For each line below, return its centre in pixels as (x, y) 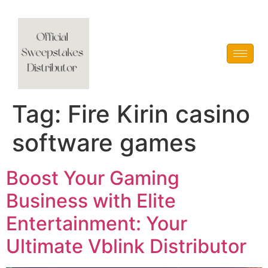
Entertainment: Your (97, 223)
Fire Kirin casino (159, 114)
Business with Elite (91, 201)
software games (104, 143)
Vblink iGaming (119, 53)
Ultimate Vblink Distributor (126, 246)
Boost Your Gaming (93, 178)
